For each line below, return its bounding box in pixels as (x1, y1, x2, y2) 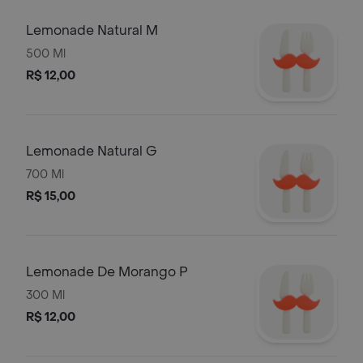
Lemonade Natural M (26, 22, 158, 39)
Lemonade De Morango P (26, 263, 188, 280)
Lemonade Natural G (26, 143, 157, 160)
